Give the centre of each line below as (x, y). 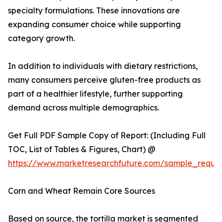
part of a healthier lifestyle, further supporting (95, 94)
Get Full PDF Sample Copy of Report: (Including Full (107, 136)
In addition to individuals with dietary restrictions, (103, 66)
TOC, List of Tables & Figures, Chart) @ (82, 149)
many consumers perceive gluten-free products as (104, 80)
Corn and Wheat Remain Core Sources (82, 191)
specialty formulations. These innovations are (94, 11)
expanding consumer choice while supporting (94, 25)
